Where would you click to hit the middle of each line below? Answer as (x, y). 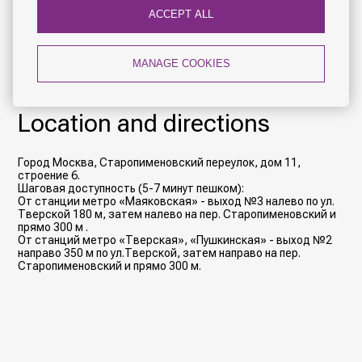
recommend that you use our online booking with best (155, 15)
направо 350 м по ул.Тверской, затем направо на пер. (160, 253)
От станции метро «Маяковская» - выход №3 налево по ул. (177, 201)
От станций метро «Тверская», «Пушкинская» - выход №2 (175, 240)
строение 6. (49, 175)
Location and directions (144, 123)
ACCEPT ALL (181, 14)
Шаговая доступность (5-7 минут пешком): (131, 188)
